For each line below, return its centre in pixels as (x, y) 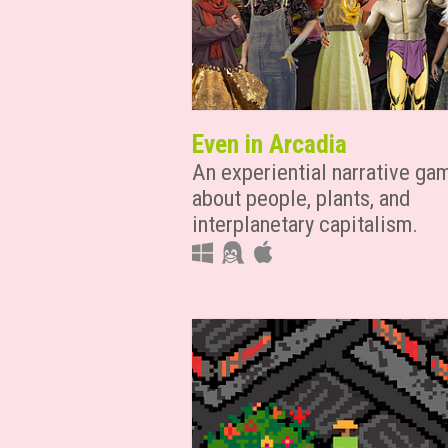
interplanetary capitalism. (305, 224)
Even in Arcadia (269, 144)
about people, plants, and (301, 198)
